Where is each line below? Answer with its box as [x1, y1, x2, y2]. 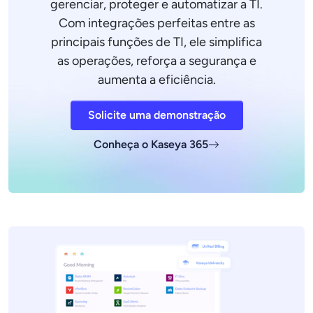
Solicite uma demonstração [87, 108, 226, 122]
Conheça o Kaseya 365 [94, 138, 208, 151]
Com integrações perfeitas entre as [58, 15, 255, 31]
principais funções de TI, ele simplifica [51, 34, 262, 50]
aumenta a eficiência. [97, 72, 216, 87]
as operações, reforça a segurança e [57, 53, 256, 68]
